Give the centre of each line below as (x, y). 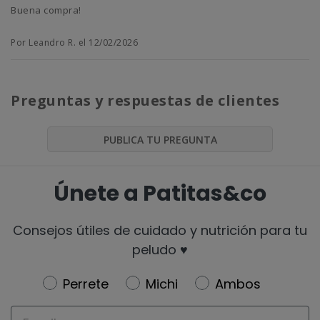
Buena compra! (46, 10)
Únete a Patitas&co (160, 193)
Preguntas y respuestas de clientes (145, 101)
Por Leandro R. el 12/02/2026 (74, 43)
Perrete (85, 284)
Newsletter (79, 282)
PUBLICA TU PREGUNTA (160, 140)
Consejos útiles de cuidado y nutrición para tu (160, 230)
